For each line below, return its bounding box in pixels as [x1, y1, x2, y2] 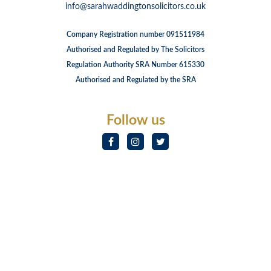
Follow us [106, 113, 165, 127]
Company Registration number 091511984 [67, 31, 204, 38]
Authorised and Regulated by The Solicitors [67, 46, 204, 53]
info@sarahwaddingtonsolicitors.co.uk [65, 2, 206, 11]
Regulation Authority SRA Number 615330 [67, 61, 204, 68]
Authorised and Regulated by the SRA [75, 76, 196, 83]
